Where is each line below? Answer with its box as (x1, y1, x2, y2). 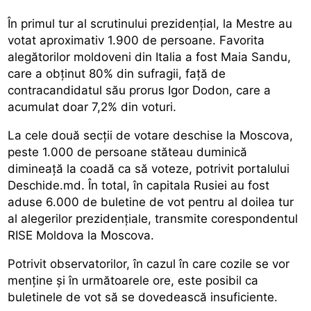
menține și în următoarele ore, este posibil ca (8, 273, 259, 287)
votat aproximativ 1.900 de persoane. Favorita (8, 33, 265, 47)
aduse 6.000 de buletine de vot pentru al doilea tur (8, 194, 294, 209)
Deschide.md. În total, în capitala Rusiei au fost (8, 178, 270, 192)
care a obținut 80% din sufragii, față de (8, 66, 226, 81)
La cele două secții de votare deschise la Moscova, (8, 128, 294, 142)
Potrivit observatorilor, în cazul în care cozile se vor (8, 256, 290, 271)
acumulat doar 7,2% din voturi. (8, 99, 177, 114)
